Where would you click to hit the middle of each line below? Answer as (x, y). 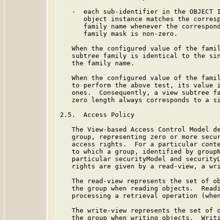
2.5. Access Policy (97, 115)
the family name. (97, 63)
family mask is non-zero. (119, 34)
